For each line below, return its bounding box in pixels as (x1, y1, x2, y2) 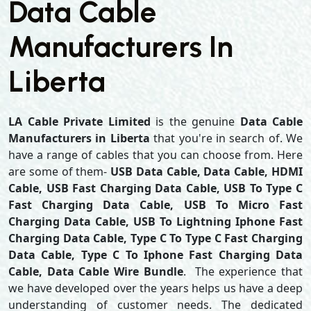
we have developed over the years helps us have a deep (8, 280, 303, 296)
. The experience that (183, 264, 303, 279)
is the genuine (150, 114, 235, 129)
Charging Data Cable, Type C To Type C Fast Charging (8, 230, 303, 246)
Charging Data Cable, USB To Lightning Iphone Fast (8, 214, 303, 229)
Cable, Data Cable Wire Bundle (8, 264, 183, 279)
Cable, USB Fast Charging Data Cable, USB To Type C (8, 180, 303, 196)
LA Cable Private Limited (8, 114, 151, 129)
